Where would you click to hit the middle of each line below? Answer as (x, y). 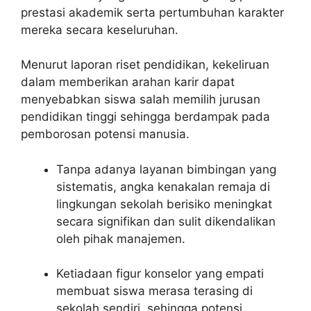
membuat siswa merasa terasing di (154, 291)
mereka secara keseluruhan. (100, 30)
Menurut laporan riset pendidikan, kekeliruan (145, 65)
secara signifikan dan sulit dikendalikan (166, 221)
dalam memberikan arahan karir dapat (128, 82)
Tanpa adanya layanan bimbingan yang (166, 169)
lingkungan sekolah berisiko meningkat (164, 204)
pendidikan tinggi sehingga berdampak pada (145, 117)
